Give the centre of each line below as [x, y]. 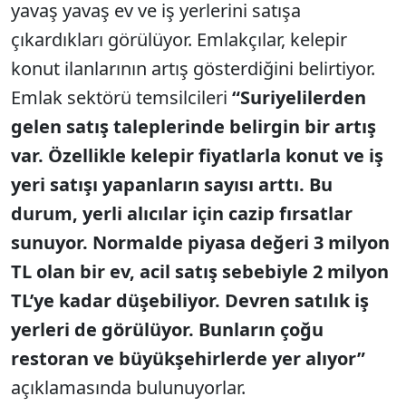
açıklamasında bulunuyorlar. [128, 388]
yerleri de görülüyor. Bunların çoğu [167, 330]
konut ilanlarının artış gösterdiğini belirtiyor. [193, 69]
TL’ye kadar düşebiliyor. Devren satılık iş [190, 301]
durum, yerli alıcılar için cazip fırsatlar [182, 214]
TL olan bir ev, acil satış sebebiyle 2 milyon [200, 272]
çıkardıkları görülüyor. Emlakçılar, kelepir [179, 40]
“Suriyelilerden [299, 98]
